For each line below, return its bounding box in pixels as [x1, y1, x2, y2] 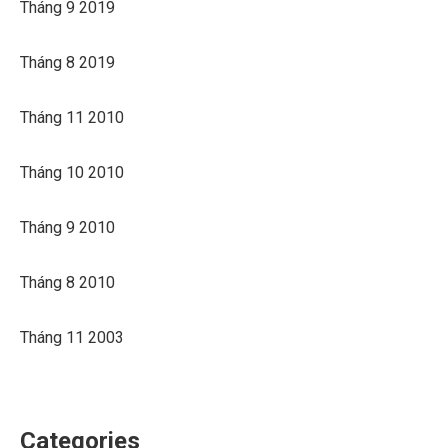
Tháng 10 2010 [20, 162, 124, 182]
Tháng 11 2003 [20, 327, 124, 347]
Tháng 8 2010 [20, 272, 115, 292]
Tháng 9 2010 [20, 217, 115, 237]
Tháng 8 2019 [20, 52, 115, 72]
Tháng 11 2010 [20, 107, 124, 127]
